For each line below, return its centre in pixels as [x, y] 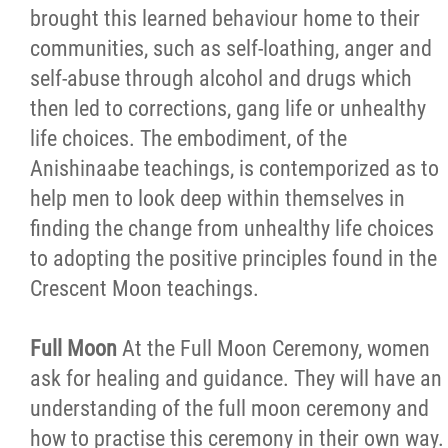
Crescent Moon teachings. [144, 288]
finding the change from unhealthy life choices [232, 228]
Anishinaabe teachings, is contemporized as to [234, 168]
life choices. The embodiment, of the [188, 138]
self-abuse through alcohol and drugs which [221, 78]
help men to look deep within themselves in [217, 198]
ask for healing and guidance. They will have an [236, 378]
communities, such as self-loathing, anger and [231, 48]
